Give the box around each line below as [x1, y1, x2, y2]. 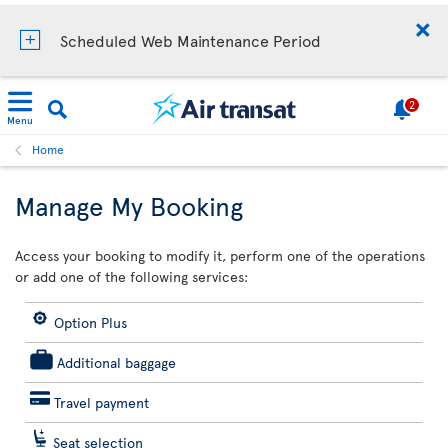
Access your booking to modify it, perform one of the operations [15, 246, 425, 265]
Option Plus [54, 313, 127, 332]
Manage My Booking [15, 187, 243, 223]
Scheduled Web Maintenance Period [60, 29, 321, 51]
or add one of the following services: [15, 267, 248, 286]
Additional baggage [57, 353, 176, 372]
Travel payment [54, 393, 149, 412]
